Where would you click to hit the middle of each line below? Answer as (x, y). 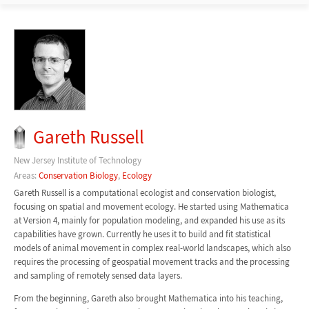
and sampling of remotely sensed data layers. (98, 275)
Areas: (26, 176)
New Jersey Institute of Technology (77, 160)
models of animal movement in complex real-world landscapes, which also (152, 248)
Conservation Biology (78, 176)
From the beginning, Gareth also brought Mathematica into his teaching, (148, 298)
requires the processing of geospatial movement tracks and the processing (151, 261)
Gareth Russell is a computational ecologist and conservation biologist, (144, 192)
